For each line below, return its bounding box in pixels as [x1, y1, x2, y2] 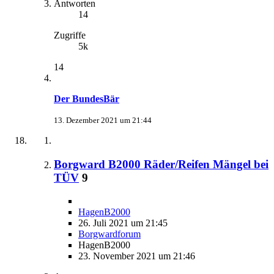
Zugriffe [54, 29, 86, 40]
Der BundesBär [54, 93, 119, 104]
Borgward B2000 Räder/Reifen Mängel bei [54, 157, 268, 171]
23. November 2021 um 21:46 [78, 251, 195, 262]
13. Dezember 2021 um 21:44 [54, 115, 152, 125]
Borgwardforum [78, 229, 141, 240]
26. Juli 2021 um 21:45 [78, 218, 168, 229]
